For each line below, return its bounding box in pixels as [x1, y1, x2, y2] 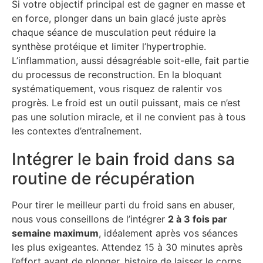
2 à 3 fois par [168, 213, 227, 225]
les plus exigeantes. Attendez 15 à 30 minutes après [12, 241, 242, 253]
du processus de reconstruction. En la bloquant [12, 69, 222, 81]
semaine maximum [12, 227, 99, 239]
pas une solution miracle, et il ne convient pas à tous [12, 111, 245, 123]
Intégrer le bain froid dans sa [12, 149, 235, 169]
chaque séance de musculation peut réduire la [12, 26, 216, 39]
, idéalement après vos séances [99, 227, 238, 239]
